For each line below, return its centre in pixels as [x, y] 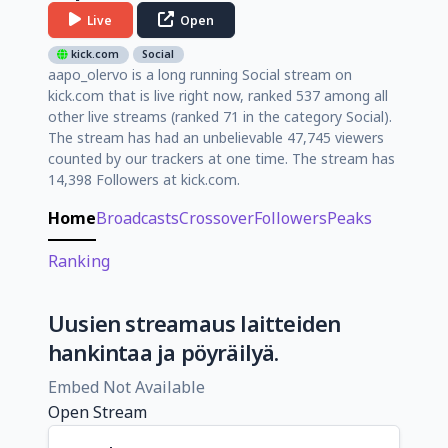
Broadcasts [137, 217]
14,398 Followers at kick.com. [144, 179]
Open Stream [97, 411]
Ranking [79, 260]
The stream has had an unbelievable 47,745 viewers [216, 137]
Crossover [216, 217]
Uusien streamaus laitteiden [194, 323]
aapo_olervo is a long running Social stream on [200, 74]
